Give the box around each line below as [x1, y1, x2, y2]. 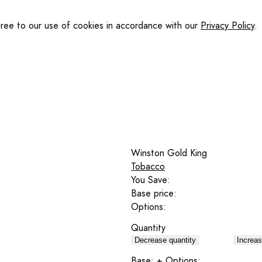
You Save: [131, 173, 170, 187]
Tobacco [131, 159, 165, 173]
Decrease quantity [135, 236, 196, 245]
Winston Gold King [131, 146, 207, 160]
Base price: [131, 186, 177, 200]
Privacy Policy [201, 19, 254, 32]
